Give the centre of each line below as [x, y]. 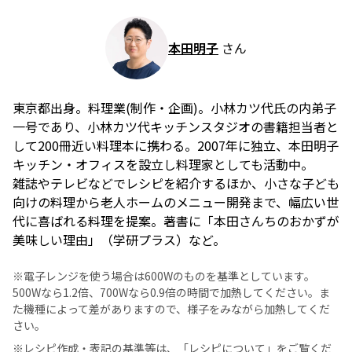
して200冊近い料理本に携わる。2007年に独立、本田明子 [176, 146]
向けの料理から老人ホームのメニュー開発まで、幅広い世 [176, 202]
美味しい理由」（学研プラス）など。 [119, 240]
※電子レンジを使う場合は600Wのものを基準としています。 [164, 276]
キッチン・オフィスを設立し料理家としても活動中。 [163, 165]
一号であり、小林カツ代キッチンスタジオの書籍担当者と [176, 127]
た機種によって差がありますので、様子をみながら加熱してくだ [171, 309]
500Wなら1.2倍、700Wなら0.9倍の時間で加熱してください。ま [171, 293]
